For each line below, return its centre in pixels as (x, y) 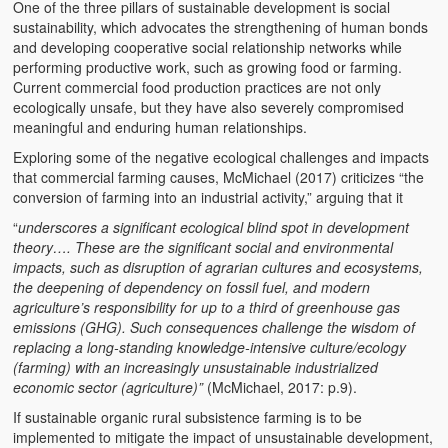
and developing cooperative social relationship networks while (208, 46)
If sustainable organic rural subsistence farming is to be (188, 416)
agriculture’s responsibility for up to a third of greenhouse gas (207, 306)
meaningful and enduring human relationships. (160, 126)
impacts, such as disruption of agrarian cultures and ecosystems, (218, 266)
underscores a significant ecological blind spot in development (214, 226)
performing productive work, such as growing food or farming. (208, 66)
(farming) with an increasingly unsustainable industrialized (196, 366)
